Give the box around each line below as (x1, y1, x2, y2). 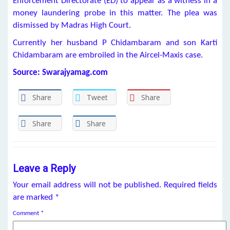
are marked (13, 193, 55, 202)
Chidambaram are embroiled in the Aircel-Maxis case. (13, 51, 203, 60)
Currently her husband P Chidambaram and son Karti (13, 39, 217, 47)
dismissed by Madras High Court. (13, 21, 131, 30)
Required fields (164, 181, 217, 190)
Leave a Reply (13, 162, 75, 175)
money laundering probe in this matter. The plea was (13, 9, 217, 17)
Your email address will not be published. (13, 181, 162, 190)
